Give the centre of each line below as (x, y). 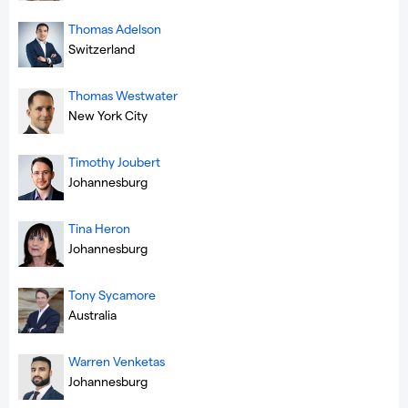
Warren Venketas (117, 361)
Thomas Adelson (115, 28)
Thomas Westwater (123, 95)
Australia (92, 314)
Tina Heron (99, 228)
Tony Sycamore (112, 294)
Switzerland (102, 48)
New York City (108, 115)
